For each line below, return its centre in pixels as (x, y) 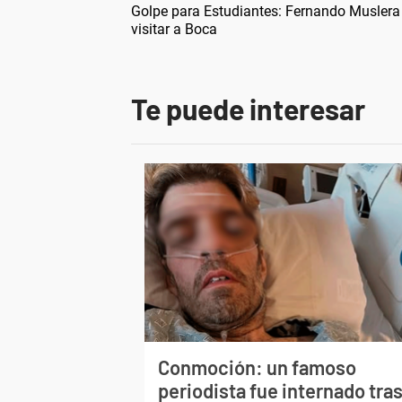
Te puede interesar (248, 108)
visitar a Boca (174, 29)
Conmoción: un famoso (258, 367)
